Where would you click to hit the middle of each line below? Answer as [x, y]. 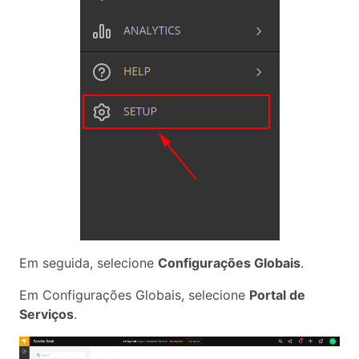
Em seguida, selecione [89, 262]
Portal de [277, 294]
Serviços [46, 314]
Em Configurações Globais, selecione [134, 294]
